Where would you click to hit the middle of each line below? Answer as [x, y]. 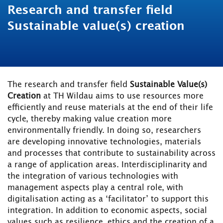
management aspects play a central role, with [95, 188]
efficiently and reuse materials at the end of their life [110, 108]
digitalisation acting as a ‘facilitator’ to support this [108, 199]
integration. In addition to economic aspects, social [107, 211]
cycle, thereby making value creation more [90, 119]
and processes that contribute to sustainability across [111, 154]
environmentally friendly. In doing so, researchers [104, 131]
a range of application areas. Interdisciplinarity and [107, 165]
